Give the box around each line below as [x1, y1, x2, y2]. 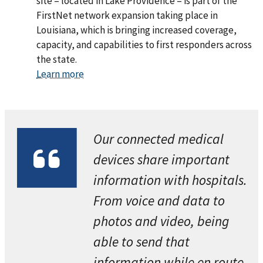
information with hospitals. [93, 171, 248, 189]
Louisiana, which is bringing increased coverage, [36, 23, 237, 37]
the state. [36, 53, 77, 66]
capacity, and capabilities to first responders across [36, 38, 252, 52]
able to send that [93, 233, 190, 251]
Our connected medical [93, 130, 224, 148]
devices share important [93, 151, 230, 168]
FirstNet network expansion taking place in [36, 9, 218, 22]
